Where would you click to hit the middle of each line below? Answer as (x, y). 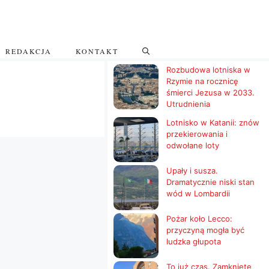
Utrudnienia (189, 104)
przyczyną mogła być (206, 230)
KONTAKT (97, 51)
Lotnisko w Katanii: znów (213, 122)
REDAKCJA (29, 51)
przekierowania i (197, 134)
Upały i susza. (192, 170)
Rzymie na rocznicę (203, 81)
